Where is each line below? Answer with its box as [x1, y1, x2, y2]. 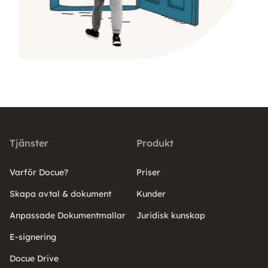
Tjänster [10, 137, 48, 150]
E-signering [10, 232, 56, 243]
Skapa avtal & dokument [10, 188, 111, 200]
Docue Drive [10, 253, 59, 264]
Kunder [136, 188, 166, 200]
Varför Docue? [10, 167, 68, 178]
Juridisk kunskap [136, 210, 205, 221]
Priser [136, 167, 160, 178]
